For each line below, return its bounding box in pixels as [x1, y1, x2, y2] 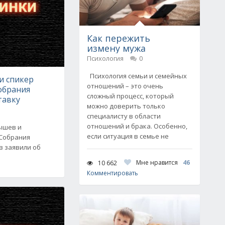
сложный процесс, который [87, 91, 174, 100]
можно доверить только [87, 101, 165, 110]
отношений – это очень [87, 81, 163, 90]
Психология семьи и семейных [87, 71, 187, 80]
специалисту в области [87, 111, 161, 121]
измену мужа [87, 42, 146, 54]
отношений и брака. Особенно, [87, 122, 187, 131]
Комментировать [87, 169, 138, 177]
